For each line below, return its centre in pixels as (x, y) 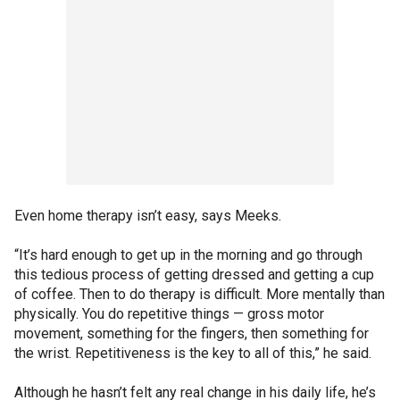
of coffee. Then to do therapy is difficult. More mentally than (200, 294)
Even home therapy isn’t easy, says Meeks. (148, 215)
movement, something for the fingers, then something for (192, 333)
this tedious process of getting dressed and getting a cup (194, 274)
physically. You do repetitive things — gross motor (169, 313)
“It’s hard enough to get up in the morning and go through (188, 254)
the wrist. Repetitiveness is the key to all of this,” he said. (193, 353)
